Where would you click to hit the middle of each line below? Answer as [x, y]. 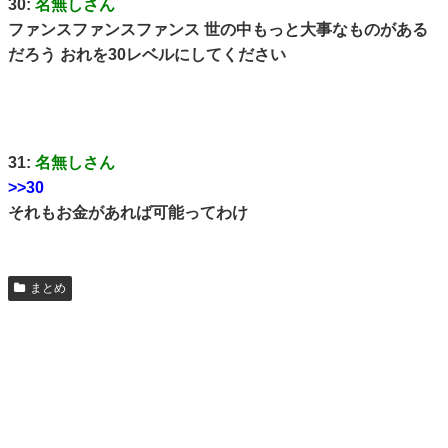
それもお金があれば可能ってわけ [128, 213]
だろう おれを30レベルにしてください [147, 54]
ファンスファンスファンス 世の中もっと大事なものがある [218, 29]
